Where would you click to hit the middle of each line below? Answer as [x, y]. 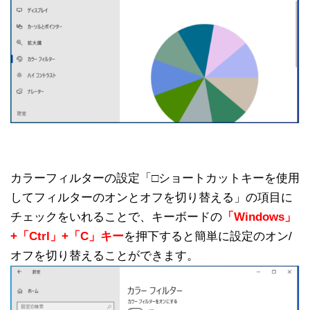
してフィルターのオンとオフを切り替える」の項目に [152, 197]
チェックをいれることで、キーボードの [116, 217]
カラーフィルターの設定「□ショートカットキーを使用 [155, 178]
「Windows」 [259, 217]
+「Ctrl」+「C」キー [67, 236]
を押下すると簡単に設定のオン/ [208, 236]
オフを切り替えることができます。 [104, 255]
